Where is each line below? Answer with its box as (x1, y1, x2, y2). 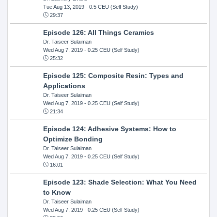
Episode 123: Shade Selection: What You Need (43, 178, 197, 186)
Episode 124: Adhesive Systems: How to (43, 124, 176, 133)
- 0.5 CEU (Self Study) (84, 3, 138, 10)
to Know (43, 188, 71, 196)
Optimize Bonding (43, 135, 103, 143)
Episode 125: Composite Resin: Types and (43, 71, 184, 79)
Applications (43, 81, 85, 90)
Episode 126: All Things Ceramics (43, 28, 154, 36)
